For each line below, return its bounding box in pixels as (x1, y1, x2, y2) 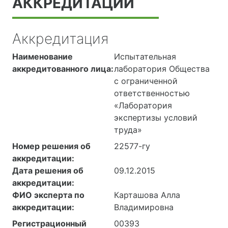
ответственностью (114, 88, 190, 99)
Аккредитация (12, 30, 108, 48)
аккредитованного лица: (12, 64, 113, 74)
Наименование (12, 51, 73, 62)
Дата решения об (12, 165, 83, 176)
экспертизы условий (114, 112, 197, 123)
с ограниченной (114, 76, 178, 87)
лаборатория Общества (114, 64, 210, 74)
